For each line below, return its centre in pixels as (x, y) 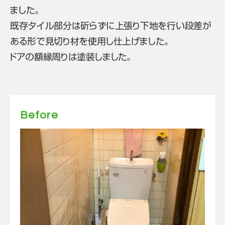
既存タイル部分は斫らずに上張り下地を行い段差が (111, 26)
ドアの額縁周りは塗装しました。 (71, 57)
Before (39, 115)
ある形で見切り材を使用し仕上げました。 (90, 41)
